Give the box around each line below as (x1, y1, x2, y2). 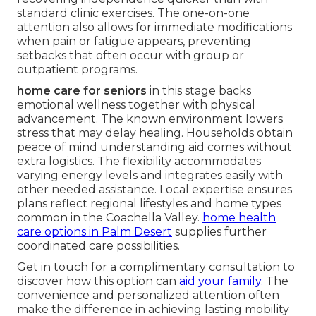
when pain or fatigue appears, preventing (17, 35, 251, 49)
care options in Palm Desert (17, 225, 172, 239)
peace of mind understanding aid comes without (17, 140, 292, 154)
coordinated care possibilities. (17, 239, 180, 253)
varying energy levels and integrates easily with (17, 169, 283, 183)
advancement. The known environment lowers (17, 112, 283, 126)
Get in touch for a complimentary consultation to (17, 260, 295, 274)
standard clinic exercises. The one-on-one (17, 6, 250, 20)
